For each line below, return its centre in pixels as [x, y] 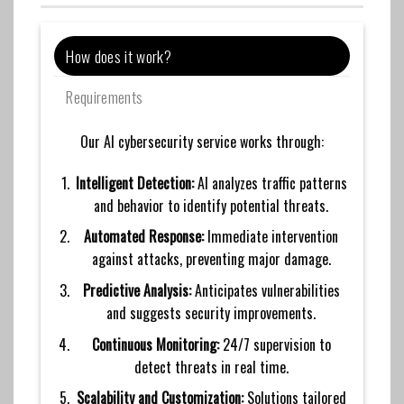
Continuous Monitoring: [155, 344]
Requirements [105, 97]
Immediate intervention [271, 237]
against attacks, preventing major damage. [211, 259]
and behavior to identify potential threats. [211, 205]
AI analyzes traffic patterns [270, 183]
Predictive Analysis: [137, 291]
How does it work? [119, 56]
